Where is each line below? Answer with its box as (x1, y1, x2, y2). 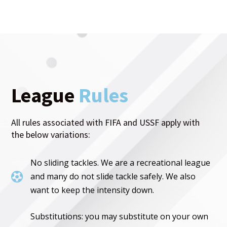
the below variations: (11, 129, 91, 141)
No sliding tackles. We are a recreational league (30, 157, 211, 169)
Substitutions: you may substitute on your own (30, 211, 209, 222)
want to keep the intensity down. (30, 184, 155, 196)
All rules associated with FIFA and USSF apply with (11, 117, 200, 129)
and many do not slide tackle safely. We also (30, 171, 196, 182)
